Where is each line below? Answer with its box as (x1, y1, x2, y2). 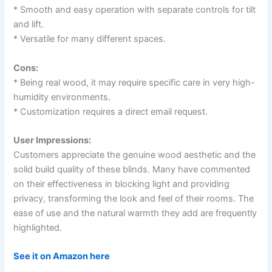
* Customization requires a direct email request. (13, 106, 208, 117)
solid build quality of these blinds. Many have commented (13, 164, 251, 175)
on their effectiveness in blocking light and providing (13, 178, 230, 189)
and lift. (13, 19, 44, 30)
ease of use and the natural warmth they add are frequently (13, 208, 257, 219)
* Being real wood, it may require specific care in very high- (13, 76, 256, 88)
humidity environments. (13, 91, 111, 103)
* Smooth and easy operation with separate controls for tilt (13, 4, 256, 16)
